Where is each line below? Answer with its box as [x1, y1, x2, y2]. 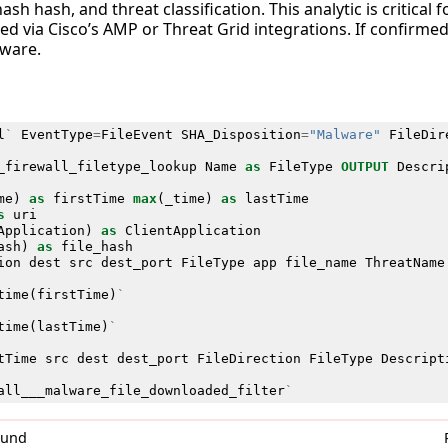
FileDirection [196, 350, 301, 366]
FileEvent [100, 126, 173, 142]
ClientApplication [124, 222, 261, 238]
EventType [20, 126, 93, 142]
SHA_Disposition [180, 126, 301, 142]
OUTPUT [340, 158, 389, 174]
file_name [284, 254, 357, 270]
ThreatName [364, 254, 445, 270]
